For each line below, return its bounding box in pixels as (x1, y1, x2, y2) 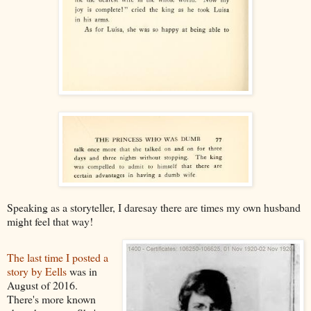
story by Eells (7, 263, 67, 278)
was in (67, 263, 97, 278)
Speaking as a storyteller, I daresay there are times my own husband (7, 199, 301, 215)
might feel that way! (7, 213, 93, 228)
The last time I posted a (7, 249, 108, 264)
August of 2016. (7, 277, 81, 292)
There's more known (7, 291, 96, 306)
